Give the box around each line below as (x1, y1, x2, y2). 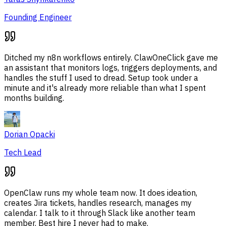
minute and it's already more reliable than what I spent (4, 83, 206, 93)
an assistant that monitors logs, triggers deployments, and (4, 63, 217, 73)
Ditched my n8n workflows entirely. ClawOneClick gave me (4, 52, 218, 63)
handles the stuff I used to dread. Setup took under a (4, 73, 198, 83)
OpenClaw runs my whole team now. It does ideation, (4, 188, 197, 198)
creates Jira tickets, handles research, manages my (4, 198, 192, 208)
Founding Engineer (4, 12, 72, 23)
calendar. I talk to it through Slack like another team (4, 208, 195, 218)
